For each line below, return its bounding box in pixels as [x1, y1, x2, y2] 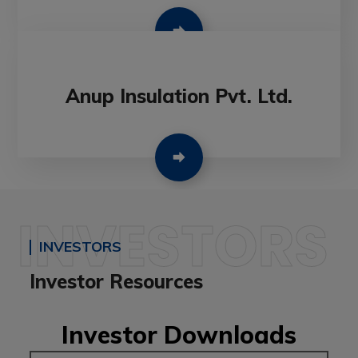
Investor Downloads [62, 320, 296, 351]
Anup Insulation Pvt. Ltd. [66, 84, 292, 109]
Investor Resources [30, 269, 204, 294]
